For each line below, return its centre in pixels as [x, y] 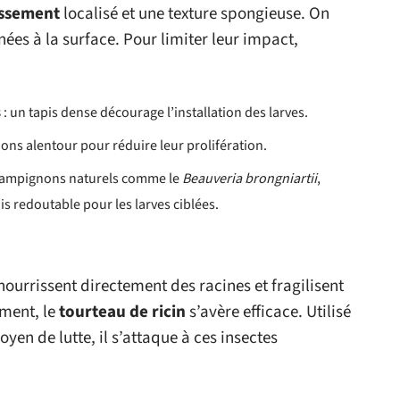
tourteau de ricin [122, 312]
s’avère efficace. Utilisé [268, 312]
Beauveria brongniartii [250, 178]
